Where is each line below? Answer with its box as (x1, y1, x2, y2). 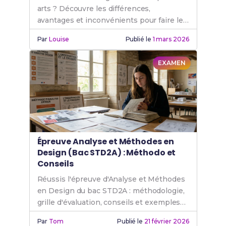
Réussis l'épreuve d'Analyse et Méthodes (37, 175, 185, 184)
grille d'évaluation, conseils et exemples (37, 198, 181, 207)
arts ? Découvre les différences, (37, 4, 151, 13)
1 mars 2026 (152, 35, 189, 43)
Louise (49, 35, 69, 43)
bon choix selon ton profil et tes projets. (37, 27, 183, 36)
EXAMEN (158, 59, 186, 67)
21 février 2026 (144, 217, 189, 225)
